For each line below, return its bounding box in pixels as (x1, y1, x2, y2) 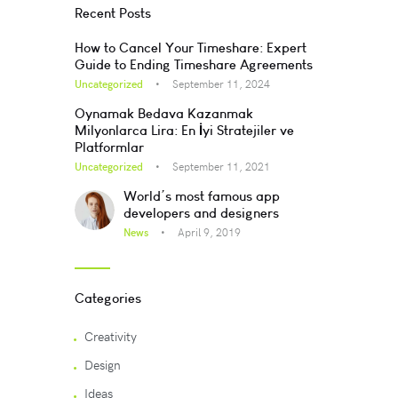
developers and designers (123, 204, 279, 222)
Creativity (84, 327, 138, 345)
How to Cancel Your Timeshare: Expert (75, 39, 306, 57)
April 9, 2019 (177, 225, 241, 240)
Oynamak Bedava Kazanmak (75, 105, 253, 123)
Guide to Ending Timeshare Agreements (75, 56, 313, 74)
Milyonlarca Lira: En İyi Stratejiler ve (75, 122, 294, 139)
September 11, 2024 (172, 76, 270, 92)
